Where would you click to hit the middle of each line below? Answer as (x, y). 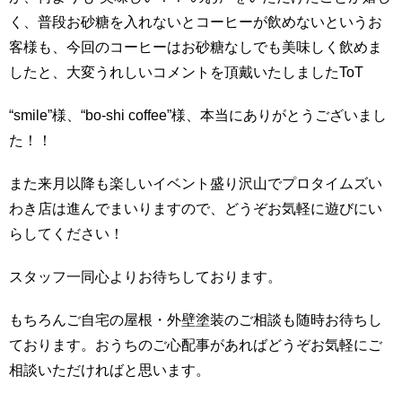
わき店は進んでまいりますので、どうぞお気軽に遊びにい (196, 209)
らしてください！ (66, 234)
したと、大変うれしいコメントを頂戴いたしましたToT (186, 72)
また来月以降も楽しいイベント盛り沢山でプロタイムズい (196, 184)
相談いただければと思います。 (109, 370)
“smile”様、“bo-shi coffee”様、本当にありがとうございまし (198, 115)
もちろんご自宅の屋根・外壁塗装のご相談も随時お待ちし (196, 320)
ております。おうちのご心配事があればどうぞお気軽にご (196, 345)
